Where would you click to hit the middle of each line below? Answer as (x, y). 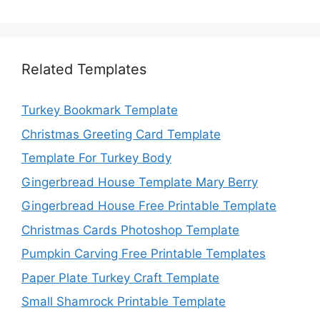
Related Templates (84, 70)
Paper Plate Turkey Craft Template (120, 277)
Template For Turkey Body (96, 158)
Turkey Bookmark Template (100, 110)
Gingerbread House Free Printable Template (149, 206)
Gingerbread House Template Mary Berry (140, 182)
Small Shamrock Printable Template (124, 302)
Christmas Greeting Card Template (121, 134)
